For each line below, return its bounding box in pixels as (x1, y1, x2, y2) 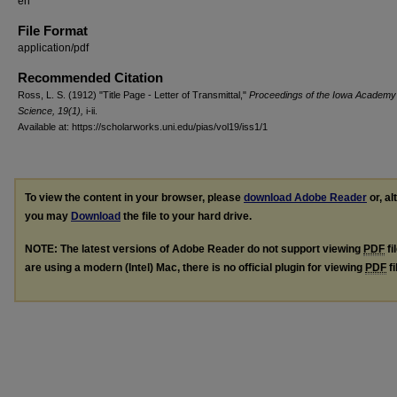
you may (25, 210, 71, 222)
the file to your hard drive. (121, 210, 252, 222)
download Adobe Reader (244, 191, 367, 204)
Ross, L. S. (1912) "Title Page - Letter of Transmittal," (18, 90, 249, 100)
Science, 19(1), (18, 105, 83, 116)
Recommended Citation (18, 70, 163, 85)
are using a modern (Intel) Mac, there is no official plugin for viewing (25, 261, 365, 274)
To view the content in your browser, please (25, 191, 244, 204)
